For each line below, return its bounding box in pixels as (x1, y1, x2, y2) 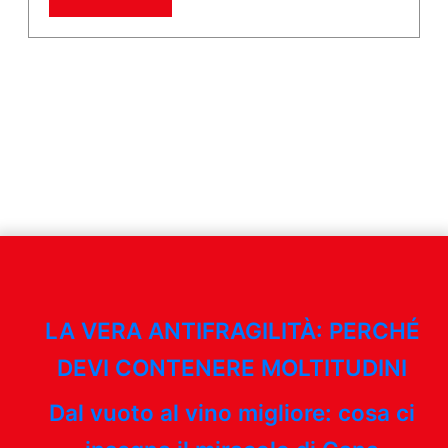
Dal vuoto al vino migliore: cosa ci (49, 398, 415, 426)
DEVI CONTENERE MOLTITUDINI (57, 353, 407, 381)
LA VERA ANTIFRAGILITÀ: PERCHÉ (44, 316, 420, 344)
